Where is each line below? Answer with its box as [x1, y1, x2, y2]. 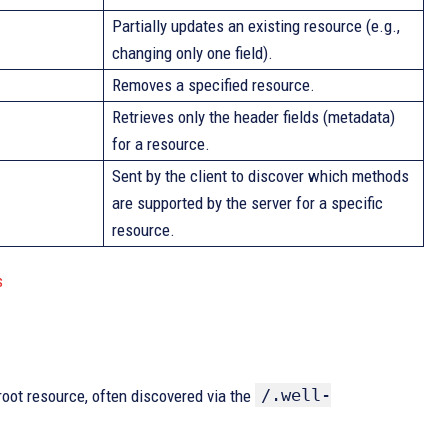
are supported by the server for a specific [112, 193, 383, 213]
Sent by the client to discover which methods [112, 166, 409, 186]
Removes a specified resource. [112, 75, 315, 95]
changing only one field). [112, 43, 273, 63]
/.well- [261, 385, 331, 405]
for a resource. [112, 134, 210, 154]
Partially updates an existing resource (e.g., [112, 16, 400, 36]
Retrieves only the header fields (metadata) [112, 107, 395, 127]
